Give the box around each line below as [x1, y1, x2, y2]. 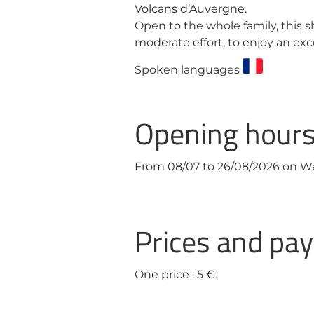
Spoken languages [135, 63, 243, 76]
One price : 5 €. [135, 268, 217, 281]
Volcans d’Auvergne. [135, 2, 247, 15]
